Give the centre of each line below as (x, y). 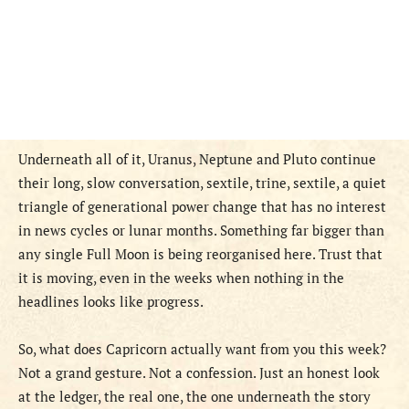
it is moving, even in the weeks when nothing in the (181, 278)
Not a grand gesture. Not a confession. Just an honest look (199, 373)
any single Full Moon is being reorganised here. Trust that (200, 254)
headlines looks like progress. (111, 302)
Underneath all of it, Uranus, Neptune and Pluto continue (197, 159)
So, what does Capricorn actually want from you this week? (202, 349)
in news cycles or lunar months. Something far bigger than (201, 231)
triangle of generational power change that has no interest (202, 207)
